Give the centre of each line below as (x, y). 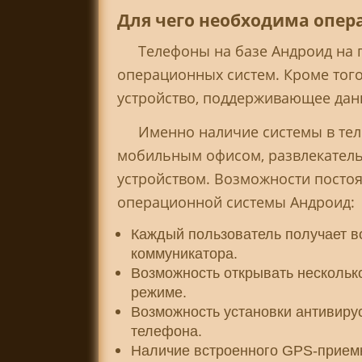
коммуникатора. (185, 253)
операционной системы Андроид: (236, 202)
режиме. (159, 292)
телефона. (167, 331)
